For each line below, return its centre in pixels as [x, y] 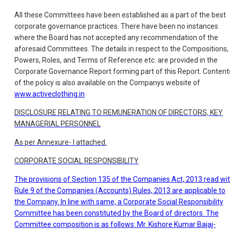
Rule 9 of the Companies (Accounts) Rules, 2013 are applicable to [120, 191]
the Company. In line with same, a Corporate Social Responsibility [119, 202]
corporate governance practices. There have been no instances [116, 26]
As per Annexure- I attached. [61, 142]
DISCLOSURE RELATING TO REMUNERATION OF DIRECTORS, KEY [119, 113]
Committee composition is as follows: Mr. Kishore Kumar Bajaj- [115, 225]
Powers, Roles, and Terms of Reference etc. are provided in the [116, 60]
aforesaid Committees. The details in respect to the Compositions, [121, 49]
